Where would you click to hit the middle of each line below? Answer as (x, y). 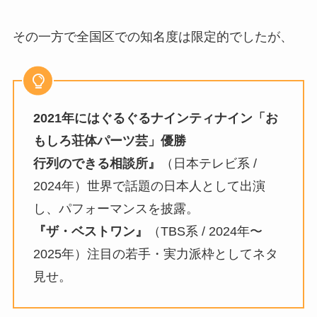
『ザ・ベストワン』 (90, 232)
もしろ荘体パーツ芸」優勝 (109, 141)
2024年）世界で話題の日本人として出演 (149, 186)
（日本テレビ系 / (208, 164)
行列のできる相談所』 (97, 164)
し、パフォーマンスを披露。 (116, 209)
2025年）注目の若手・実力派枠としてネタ (155, 254)
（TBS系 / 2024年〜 (205, 232)
